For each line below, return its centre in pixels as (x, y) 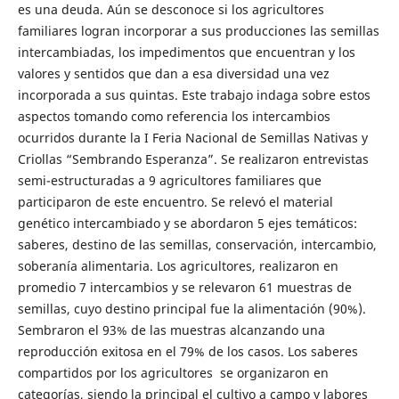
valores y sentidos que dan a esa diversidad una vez (173, 73)
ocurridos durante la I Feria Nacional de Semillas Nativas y (192, 137)
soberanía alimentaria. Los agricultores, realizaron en (178, 265)
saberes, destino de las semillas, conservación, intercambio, (197, 244)
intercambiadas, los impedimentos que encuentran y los (186, 52)
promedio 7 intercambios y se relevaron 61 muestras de (184, 287)
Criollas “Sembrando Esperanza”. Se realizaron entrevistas (193, 159)
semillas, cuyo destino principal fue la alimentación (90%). (191, 308)
